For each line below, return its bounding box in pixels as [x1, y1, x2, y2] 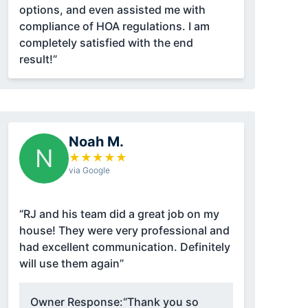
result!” [19, 52, 57, 67]
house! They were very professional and [19, 223, 230, 238]
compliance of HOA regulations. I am [19, 19, 210, 34]
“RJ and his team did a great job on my [19, 207, 219, 221]
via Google [68, 165, 110, 176]
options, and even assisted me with [19, 3, 206, 17]
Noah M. [68, 133, 124, 151]
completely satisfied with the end [19, 36, 193, 50]
